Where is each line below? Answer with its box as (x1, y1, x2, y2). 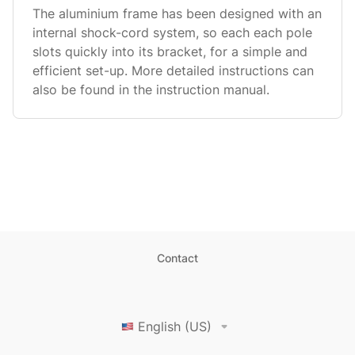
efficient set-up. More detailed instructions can (32, 63, 314, 78)
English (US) (138, 319, 212, 334)
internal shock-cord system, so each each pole (32, 25, 312, 40)
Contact (157, 251, 198, 265)
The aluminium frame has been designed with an (32, 6, 322, 21)
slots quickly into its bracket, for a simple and (32, 44, 307, 59)
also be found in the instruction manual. (32, 82, 269, 97)
